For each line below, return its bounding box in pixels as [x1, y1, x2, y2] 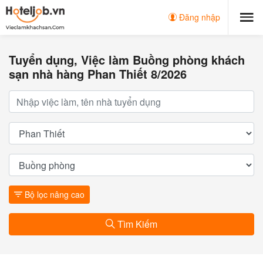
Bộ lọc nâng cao [22, 188, 85, 200]
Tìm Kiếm [115, 217, 157, 231]
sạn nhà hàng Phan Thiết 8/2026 [9, 65, 187, 82]
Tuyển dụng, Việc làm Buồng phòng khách [9, 51, 245, 68]
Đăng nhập [177, 11, 220, 23]
